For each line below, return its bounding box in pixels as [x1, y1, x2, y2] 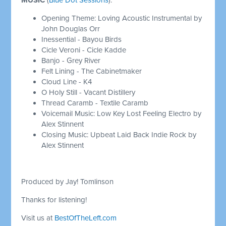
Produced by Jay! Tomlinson [21, 177, 114, 186]
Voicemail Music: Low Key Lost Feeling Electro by [41, 108, 202, 118]
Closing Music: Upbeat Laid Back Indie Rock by [41, 130, 197, 139]
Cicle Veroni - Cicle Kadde [41, 45, 127, 54]
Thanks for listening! [21, 195, 87, 204]
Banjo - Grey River [41, 55, 101, 65]
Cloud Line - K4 [41, 77, 92, 86]
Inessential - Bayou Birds [41, 34, 122, 44]
